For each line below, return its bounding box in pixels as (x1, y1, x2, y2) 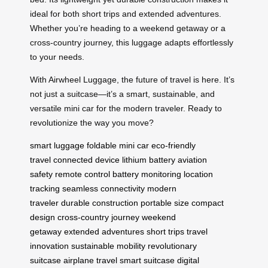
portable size (141, 197, 189, 208)
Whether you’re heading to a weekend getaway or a (30, 23, 226, 33)
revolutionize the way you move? (30, 117, 154, 127)
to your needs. (30, 51, 84, 62)
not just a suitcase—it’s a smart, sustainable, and (30, 89, 215, 99)
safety (30, 169, 53, 179)
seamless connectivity (62, 183, 145, 193)
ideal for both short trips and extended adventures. (30, 8, 221, 19)
